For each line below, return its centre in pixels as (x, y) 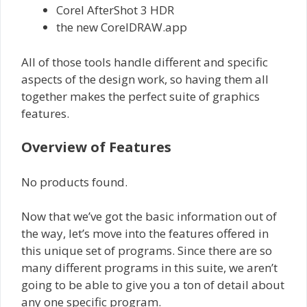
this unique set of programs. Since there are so (147, 251)
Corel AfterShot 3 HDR (115, 10)
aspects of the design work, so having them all (145, 79)
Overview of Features (96, 147)
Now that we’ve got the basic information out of (149, 217)
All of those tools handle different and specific (145, 62)
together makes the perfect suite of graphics (140, 96)
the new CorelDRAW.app (122, 27)
